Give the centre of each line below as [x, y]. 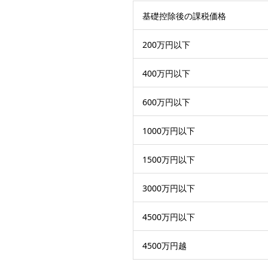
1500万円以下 [169, 159]
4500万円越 [165, 245]
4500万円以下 [169, 217]
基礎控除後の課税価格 [184, 16]
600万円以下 [166, 102]
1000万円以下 [169, 130]
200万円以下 [166, 44]
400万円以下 [166, 73]
